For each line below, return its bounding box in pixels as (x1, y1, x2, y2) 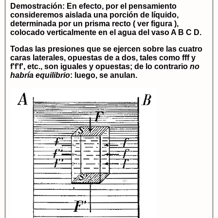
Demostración (10, 2, 62, 11)
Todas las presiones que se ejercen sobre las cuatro (10, 45, 202, 54)
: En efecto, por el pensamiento (62, 2, 177, 11)
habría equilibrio (10, 71, 70, 80)
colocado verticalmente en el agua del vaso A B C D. (10, 28, 201, 37)
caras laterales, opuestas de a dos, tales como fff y (10, 54, 196, 62)
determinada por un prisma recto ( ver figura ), (10, 19, 179, 28)
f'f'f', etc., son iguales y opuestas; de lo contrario (10, 62, 190, 71)
